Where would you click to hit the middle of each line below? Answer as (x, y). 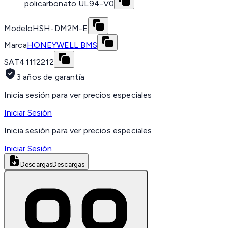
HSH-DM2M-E (60, 28)
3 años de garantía (50, 77)
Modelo (18, 28)
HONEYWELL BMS (62, 45)
